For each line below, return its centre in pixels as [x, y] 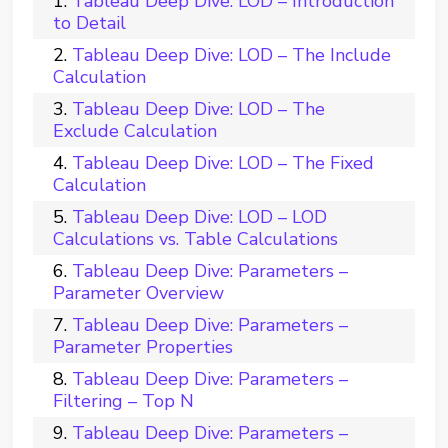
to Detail [90, 22]
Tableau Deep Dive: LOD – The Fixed [223, 162]
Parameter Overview [139, 292]
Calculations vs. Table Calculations [196, 238]
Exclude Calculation [135, 130]
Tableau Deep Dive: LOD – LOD [200, 216]
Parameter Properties [143, 346]
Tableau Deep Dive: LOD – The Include [232, 54]
